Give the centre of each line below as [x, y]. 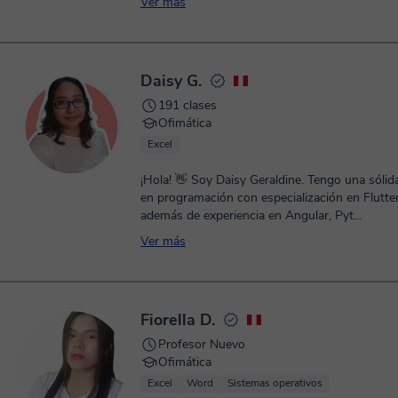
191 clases [187, 105]
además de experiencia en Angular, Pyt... [251, 215]
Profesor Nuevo [202, 344]
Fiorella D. [178, 320]
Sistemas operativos [275, 383]
